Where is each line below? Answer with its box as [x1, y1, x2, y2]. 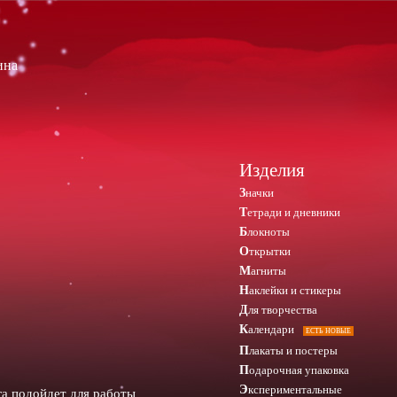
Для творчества [248, 303, 317, 316]
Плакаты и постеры [249, 344, 338, 357]
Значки [245, 186, 274, 199]
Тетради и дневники [247, 206, 340, 219]
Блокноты [247, 225, 290, 238]
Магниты [251, 264, 286, 277]
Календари [248, 323, 294, 336]
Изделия [239, 160, 305, 181]
